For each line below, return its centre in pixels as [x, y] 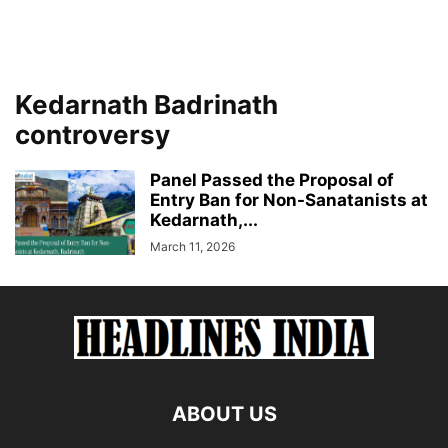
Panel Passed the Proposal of [272, 180]
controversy [92, 134]
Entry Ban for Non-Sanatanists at [289, 200]
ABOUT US [224, 414]
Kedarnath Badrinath [146, 104]
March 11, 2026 [192, 246]
